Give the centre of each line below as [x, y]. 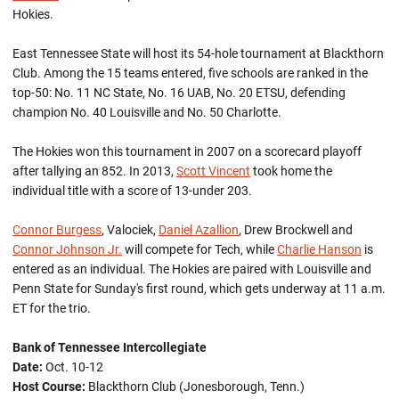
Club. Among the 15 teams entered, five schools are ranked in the [190, 73]
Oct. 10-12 [73, 367]
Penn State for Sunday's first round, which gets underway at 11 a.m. [199, 289]
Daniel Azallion [199, 230]
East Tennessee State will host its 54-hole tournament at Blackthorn [198, 53]
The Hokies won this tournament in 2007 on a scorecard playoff [187, 151]
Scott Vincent [213, 171]
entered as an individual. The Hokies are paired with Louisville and [192, 269]
